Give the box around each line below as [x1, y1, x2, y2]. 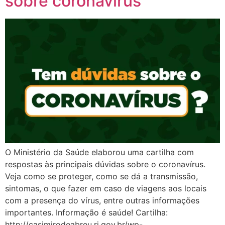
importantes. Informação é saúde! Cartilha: [5, 207, 168, 217]
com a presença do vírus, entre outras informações [5, 195, 199, 205]
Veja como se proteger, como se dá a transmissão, [5, 171, 198, 181]
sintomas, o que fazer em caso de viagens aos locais [5, 183, 206, 193]
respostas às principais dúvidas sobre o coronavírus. [5, 159, 205, 169]
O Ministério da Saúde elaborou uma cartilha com [5, 147, 194, 157]
